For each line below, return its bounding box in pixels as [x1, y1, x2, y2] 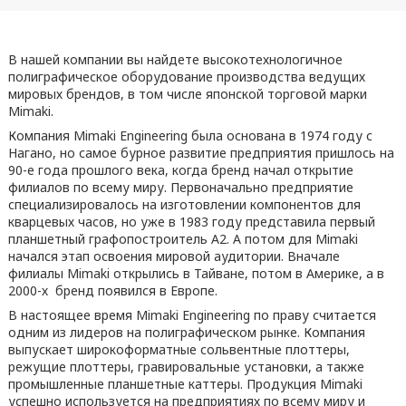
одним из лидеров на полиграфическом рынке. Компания [7, 324, 365, 341]
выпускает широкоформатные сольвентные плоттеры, [7, 341, 350, 358]
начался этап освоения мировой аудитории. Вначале [7, 247, 340, 265]
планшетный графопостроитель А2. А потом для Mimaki [7, 230, 358, 247]
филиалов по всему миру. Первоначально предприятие [7, 179, 353, 196]
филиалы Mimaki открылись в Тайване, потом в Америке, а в [7, 265, 384, 282]
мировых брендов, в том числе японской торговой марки [7, 85, 367, 102]
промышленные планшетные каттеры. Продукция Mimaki [7, 375, 362, 392]
